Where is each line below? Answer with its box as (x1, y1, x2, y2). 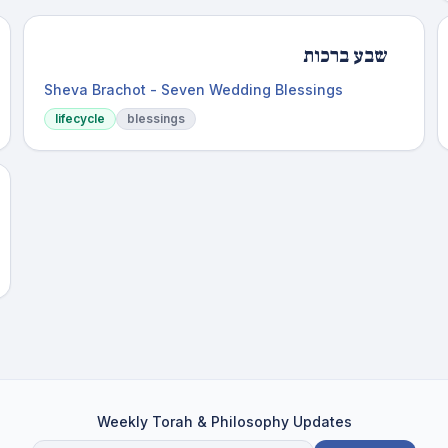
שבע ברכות (303, 43, 389, 69)
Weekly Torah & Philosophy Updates (96, 413, 352, 430)
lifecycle (54, 111, 105, 126)
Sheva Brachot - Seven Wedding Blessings (43, 81, 343, 98)
